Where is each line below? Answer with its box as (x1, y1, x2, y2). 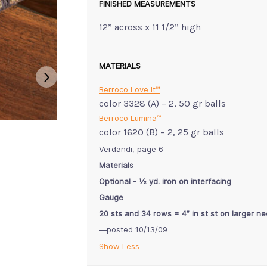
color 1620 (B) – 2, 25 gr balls (99, 126, 224, 138)
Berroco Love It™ (99, 84, 160, 94)
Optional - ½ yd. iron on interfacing (99, 176, 231, 186)
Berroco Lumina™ (99, 113, 162, 123)
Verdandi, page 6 (99, 144, 163, 154)
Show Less (99, 241, 139, 251)
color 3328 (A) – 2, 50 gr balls (99, 97, 226, 109)
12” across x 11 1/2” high (99, 21, 201, 33)
